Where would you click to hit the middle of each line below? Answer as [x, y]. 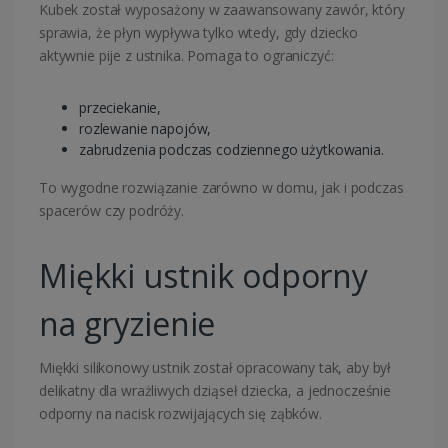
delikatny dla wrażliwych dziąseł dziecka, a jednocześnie [215, 391]
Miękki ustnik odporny [203, 276]
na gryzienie [127, 324]
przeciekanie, [120, 108]
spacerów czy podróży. [111, 211]
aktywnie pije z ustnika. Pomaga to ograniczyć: [186, 56]
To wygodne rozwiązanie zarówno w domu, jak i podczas [221, 188]
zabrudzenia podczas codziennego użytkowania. [231, 150]
